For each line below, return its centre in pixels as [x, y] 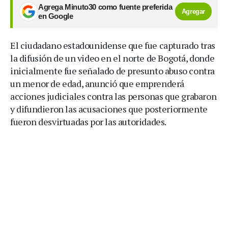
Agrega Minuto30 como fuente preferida [105, 7]
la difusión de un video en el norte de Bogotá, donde [112, 58]
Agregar [193, 12]
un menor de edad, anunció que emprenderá [97, 83]
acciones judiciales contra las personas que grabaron [113, 96]
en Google [56, 16]
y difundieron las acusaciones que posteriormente [109, 109]
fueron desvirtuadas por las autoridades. [89, 121]
